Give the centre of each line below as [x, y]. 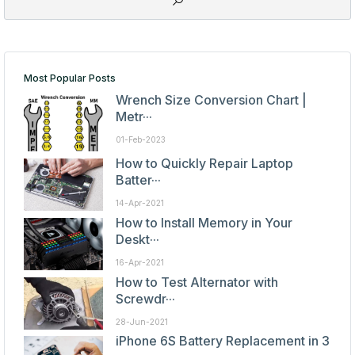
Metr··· [134, 116]
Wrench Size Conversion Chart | [211, 99]
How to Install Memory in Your [204, 223]
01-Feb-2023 [140, 139]
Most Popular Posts [69, 78]
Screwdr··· [145, 298]
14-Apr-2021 [139, 202]
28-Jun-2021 [141, 321]
